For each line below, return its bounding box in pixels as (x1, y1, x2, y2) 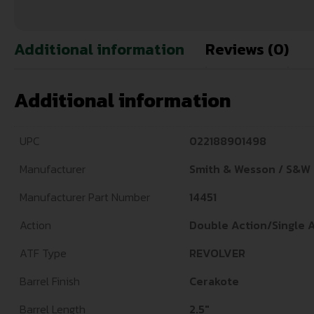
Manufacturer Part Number (20, 189, 150, 206)
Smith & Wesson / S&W (189, 161, 310, 178)
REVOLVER (189, 245, 245, 262)
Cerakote (189, 273, 239, 290)
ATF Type (20, 245, 67, 262)
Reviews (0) (205, 38, 289, 62)
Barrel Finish (20, 273, 80, 290)
